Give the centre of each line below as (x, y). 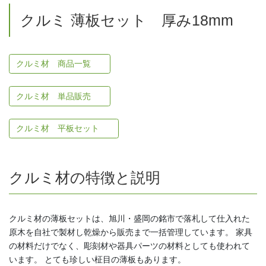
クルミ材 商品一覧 (54, 64)
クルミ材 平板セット (58, 129)
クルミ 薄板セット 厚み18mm (127, 21)
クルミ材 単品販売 (54, 96)
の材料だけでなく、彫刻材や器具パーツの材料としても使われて (129, 246)
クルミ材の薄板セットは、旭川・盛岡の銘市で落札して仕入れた (129, 218)
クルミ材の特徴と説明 (85, 178)
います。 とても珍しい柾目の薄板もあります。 (97, 259)
